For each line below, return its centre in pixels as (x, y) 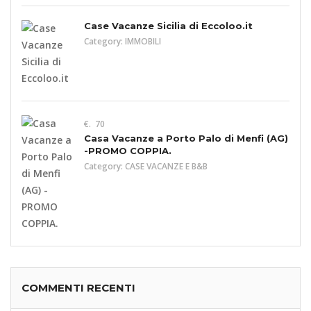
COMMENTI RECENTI (78, 288)
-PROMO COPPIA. (128, 151)
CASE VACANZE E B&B (166, 166)
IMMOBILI (143, 41)
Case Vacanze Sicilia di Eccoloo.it (168, 26)
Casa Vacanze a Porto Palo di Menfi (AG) (186, 138)
